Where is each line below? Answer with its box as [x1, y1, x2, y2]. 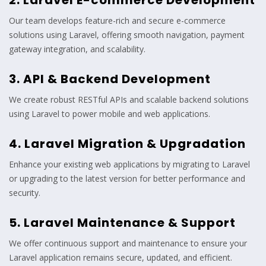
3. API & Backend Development [9, 71, 211, 88]
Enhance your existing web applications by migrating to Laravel [9, 159, 250, 170]
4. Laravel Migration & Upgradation [9, 135, 246, 153]
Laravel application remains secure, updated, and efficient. [9, 252, 232, 264]
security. [9, 187, 40, 199]
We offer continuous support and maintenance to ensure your [9, 237, 247, 249]
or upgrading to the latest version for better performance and [9, 173, 245, 185]
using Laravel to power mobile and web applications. [9, 108, 210, 120]
